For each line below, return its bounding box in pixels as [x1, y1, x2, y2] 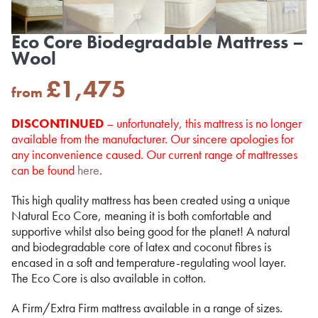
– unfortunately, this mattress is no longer [104, 115, 302, 131]
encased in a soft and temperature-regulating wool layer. [11, 254, 286, 270]
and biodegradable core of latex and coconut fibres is [11, 238, 271, 255]
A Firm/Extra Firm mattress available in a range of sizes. [11, 300, 283, 316]
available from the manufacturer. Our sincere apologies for [11, 131, 294, 147]
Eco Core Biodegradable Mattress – [11, 30, 304, 54]
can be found [11, 162, 77, 178]
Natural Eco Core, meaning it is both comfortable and [11, 207, 271, 224]
